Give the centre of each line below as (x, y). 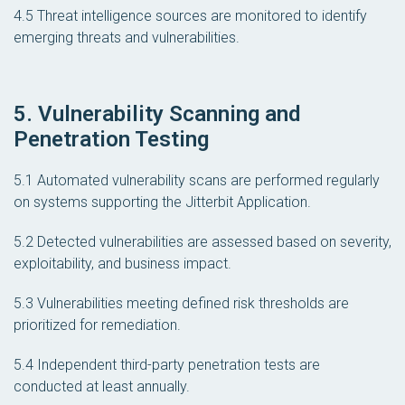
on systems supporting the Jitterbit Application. (162, 202)
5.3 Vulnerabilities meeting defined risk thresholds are (181, 303)
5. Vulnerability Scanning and (157, 113)
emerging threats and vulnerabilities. (127, 38)
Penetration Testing (111, 139)
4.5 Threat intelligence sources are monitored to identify (190, 16)
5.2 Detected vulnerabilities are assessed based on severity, (202, 241)
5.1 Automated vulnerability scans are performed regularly (197, 180)
